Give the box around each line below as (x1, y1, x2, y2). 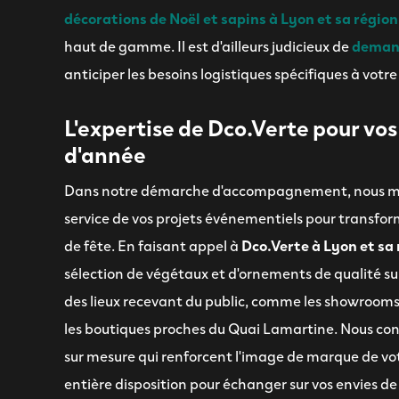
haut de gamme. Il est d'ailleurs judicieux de (64, 34, 349, 56)
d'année (64, 136, 146, 170)
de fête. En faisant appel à (64, 233, 239, 256)
